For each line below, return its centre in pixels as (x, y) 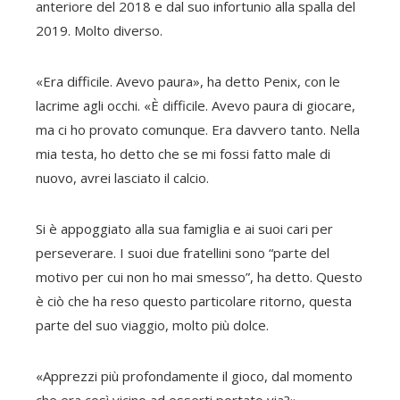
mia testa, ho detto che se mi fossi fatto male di (183, 154)
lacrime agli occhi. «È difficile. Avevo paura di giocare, (196, 105)
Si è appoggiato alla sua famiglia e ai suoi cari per (184, 229)
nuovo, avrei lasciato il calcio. (122, 178)
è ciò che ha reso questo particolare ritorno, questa (194, 301)
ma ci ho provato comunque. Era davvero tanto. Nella (198, 129)
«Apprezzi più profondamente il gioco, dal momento (194, 376)
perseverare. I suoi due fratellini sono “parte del (183, 253)
